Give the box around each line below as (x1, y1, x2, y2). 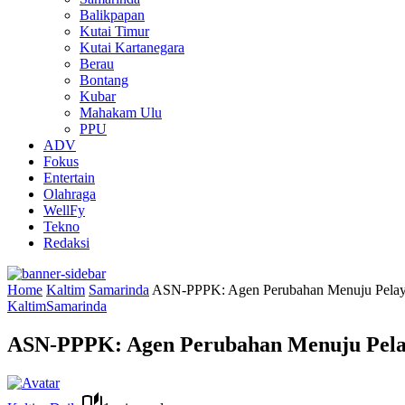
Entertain (43, 170, 95, 185)
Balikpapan (80, 7, 145, 23)
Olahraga (43, 186, 96, 202)
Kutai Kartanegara (80, 40, 184, 55)
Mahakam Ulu (80, 105, 162, 120)
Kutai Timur (80, 24, 149, 39)
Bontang (80, 72, 128, 88)
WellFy (43, 202, 85, 218)
